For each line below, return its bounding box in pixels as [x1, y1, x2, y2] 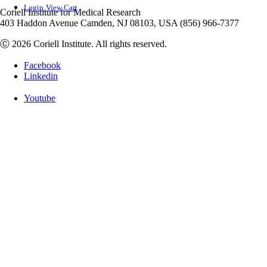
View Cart [46, 3, 77, 13]
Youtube [24, 92, 55, 103]
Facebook [24, 60, 61, 70]
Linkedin [24, 71, 58, 81]
